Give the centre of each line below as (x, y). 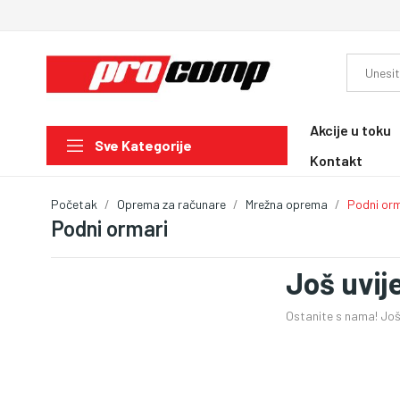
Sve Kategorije (143, 146)
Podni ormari (109, 228)
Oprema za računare (171, 204)
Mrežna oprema (287, 204)
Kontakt (336, 160)
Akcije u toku (350, 129)
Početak (74, 204)
